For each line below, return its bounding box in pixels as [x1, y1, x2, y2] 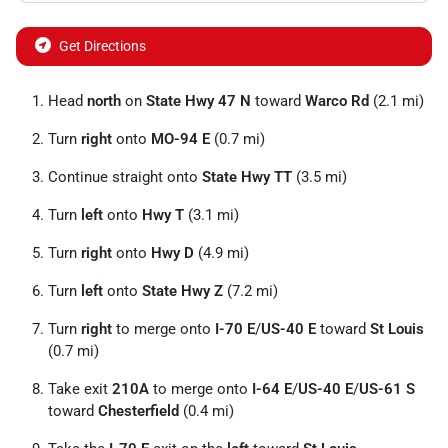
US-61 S [359, 380, 415, 399]
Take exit [48, 380, 112, 399]
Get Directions [59, 38, 146, 55]
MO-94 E [151, 130, 210, 149]
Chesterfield [98, 402, 179, 421]
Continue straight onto [48, 168, 202, 187]
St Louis [370, 320, 424, 339]
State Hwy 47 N [146, 92, 251, 111]
